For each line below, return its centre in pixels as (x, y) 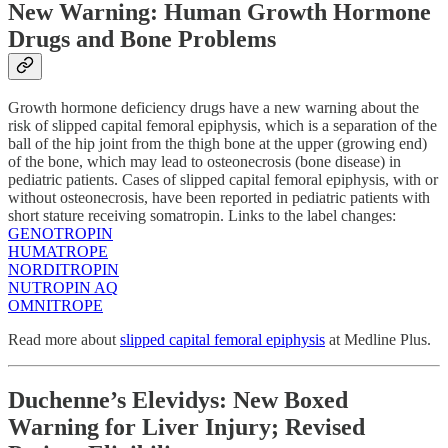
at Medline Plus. (378, 340)
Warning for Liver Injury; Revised (186, 427)
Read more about (64, 340)
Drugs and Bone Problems (142, 38)
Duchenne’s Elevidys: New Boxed (178, 400)
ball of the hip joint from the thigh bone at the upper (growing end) (217, 144)
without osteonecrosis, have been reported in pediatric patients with (219, 198)
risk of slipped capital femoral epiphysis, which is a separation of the (222, 126)
